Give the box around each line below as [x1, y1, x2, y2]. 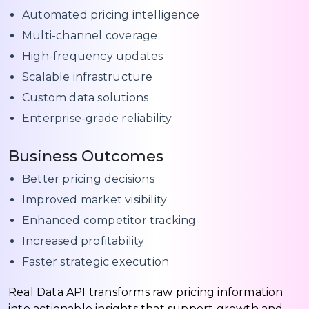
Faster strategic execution [22, 255, 170, 268]
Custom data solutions [22, 90, 149, 104]
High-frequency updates [22, 49, 163, 63]
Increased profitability [22, 234, 145, 248]
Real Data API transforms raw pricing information [8, 285, 283, 299]
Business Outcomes [8, 146, 163, 166]
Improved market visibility [22, 192, 168, 206]
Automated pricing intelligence [22, 8, 199, 21]
